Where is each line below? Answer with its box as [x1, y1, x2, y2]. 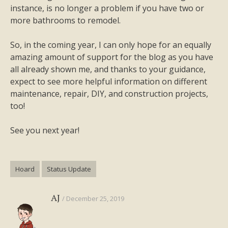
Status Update [47, 164, 91, 174]
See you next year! [10, 125, 79, 136]
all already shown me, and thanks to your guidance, [10, 64, 206, 75]
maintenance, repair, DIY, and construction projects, [10, 88, 208, 99]
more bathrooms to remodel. [10, 15, 121, 26]
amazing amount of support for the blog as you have [10, 51, 213, 63]
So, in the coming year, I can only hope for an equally [10, 39, 211, 50]
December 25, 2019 [66, 194, 124, 203]
